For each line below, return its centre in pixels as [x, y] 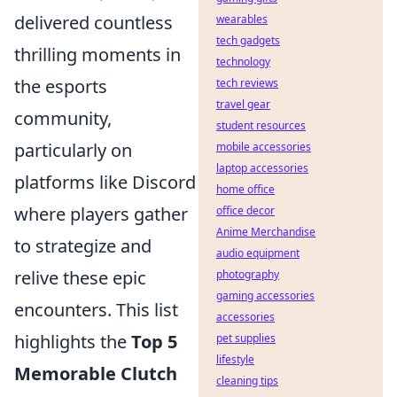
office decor [245, 210]
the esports [61, 86]
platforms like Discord [105, 182]
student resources [261, 125]
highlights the [73, 342]
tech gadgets [248, 40]
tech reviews [247, 83]
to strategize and [83, 246]
